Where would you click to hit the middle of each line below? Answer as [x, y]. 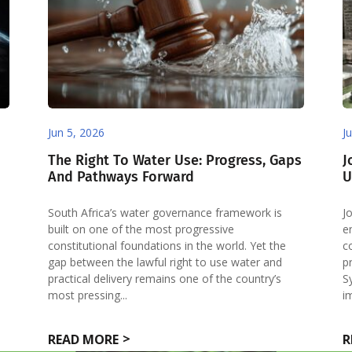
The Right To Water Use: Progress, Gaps [175, 160]
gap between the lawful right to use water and [165, 262]
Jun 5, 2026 [77, 132]
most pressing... [88, 295]
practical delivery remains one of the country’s [165, 278]
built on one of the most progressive [141, 229]
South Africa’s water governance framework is [165, 212]
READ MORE [84, 340]
